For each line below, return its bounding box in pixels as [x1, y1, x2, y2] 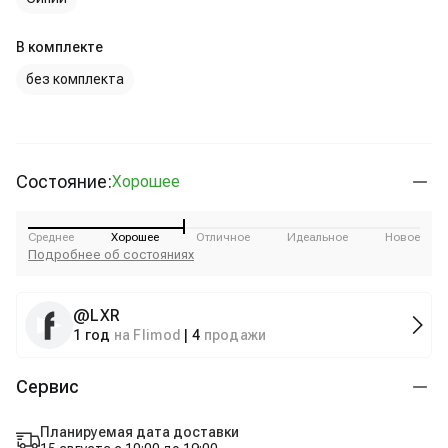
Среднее [28, 230, 74, 244]
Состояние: [16, 171, 112, 192]
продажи [203, 327, 267, 343]
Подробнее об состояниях [28, 247, 194, 262]
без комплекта [26, 71, 124, 87]
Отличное [196, 230, 250, 244]
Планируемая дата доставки [40, 424, 239, 440]
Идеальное [287, 230, 348, 244]
